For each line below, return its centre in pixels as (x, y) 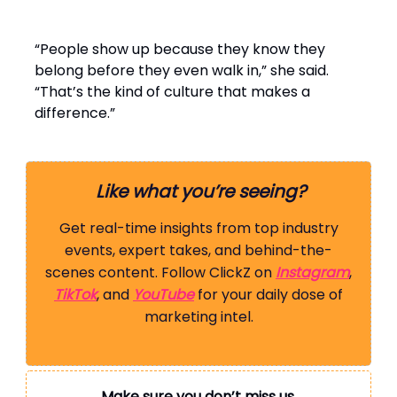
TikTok (75, 295)
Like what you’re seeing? (201, 192)
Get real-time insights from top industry (198, 229)
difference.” (75, 113)
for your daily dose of (269, 295)
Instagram (312, 273)
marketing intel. (198, 317)
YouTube (163, 295)
